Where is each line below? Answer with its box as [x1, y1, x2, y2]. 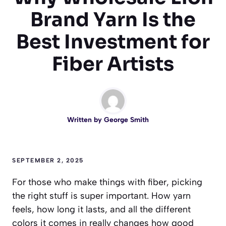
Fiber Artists [52, 52, 174, 77]
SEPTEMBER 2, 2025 [12, 157, 84, 164]
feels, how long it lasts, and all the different [12, 204, 191, 215]
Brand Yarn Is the [30, 8, 196, 32]
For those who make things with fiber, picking [12, 177, 202, 188]
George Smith [104, 116, 149, 125]
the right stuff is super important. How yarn [12, 190, 191, 202]
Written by [67, 116, 104, 125]
